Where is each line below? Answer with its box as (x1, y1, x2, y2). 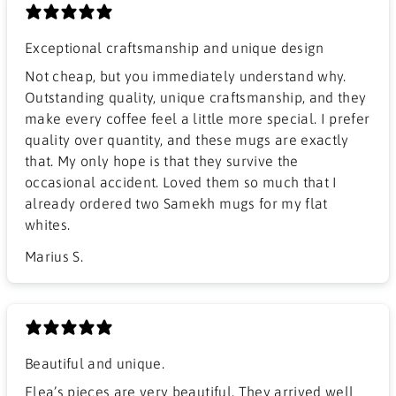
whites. (25, 216, 71, 232)
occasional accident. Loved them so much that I (25, 173, 338, 190)
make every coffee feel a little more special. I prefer (25, 110, 370, 126)
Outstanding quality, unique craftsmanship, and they (25, 88, 367, 105)
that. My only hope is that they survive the (25, 152, 299, 169)
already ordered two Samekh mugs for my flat (25, 194, 328, 211)
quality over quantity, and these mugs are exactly (25, 131, 349, 148)
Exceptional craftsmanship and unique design (25, 39, 324, 56)
